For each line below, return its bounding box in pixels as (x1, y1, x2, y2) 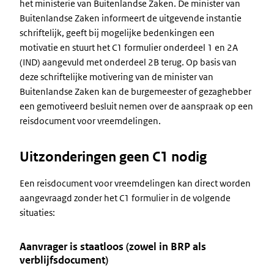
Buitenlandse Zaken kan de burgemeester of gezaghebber (20, 86, 251, 97)
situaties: (20, 207, 55, 218)
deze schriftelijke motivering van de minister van (20, 71, 213, 83)
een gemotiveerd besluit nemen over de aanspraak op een (20, 100, 253, 112)
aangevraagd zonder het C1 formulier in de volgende (20, 192, 231, 204)
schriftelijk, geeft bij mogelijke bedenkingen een (20, 27, 215, 39)
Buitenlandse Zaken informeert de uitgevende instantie (20, 12, 242, 24)
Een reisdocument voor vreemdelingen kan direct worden (20, 177, 251, 189)
